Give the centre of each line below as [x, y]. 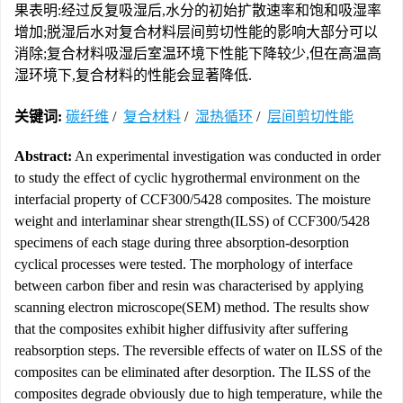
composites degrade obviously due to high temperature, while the [198, 394]
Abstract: [43, 156]
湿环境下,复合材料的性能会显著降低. [133, 75]
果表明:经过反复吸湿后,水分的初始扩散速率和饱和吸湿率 [198, 10]
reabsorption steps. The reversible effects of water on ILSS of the [198, 350]
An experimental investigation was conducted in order [226, 156]
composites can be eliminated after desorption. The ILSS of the [193, 372]
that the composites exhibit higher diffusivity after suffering [181, 329]
